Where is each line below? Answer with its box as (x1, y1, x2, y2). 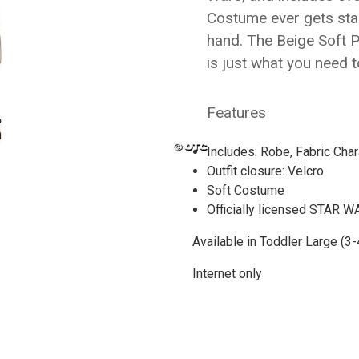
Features (207, 103, 266, 122)
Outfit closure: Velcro (207, 163, 325, 179)
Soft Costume (207, 182, 285, 198)
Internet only (192, 265, 262, 281)
